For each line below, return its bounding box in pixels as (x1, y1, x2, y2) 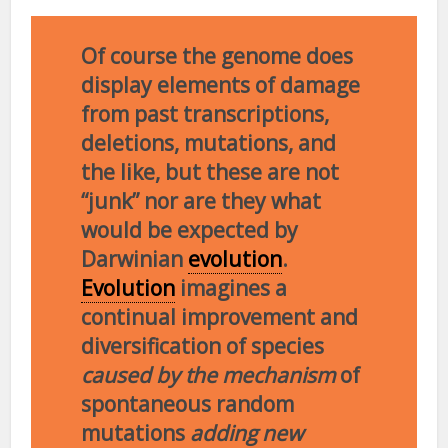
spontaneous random (81, 390, 295, 419)
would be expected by (81, 216, 299, 245)
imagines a (175, 274, 288, 303)
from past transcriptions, (81, 100, 330, 129)
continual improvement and (81, 303, 359, 332)
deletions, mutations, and (81, 129, 337, 158)
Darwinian (81, 245, 189, 274)
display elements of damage (81, 71, 361, 100)
